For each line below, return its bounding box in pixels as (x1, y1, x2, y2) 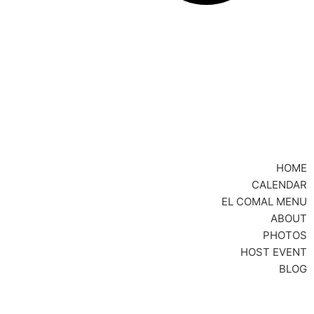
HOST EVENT (240, 245, 307, 259)
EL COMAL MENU (221, 195, 307, 209)
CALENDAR (252, 178, 307, 192)
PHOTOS (263, 228, 307, 243)
